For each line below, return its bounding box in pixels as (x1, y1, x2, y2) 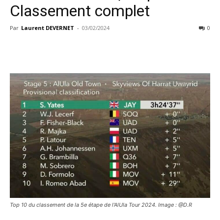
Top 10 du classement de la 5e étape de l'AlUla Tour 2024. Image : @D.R (10, 201, 192, 209)
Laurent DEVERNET (21, 24, 74, 31)
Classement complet (10, 1, 150, 20)
